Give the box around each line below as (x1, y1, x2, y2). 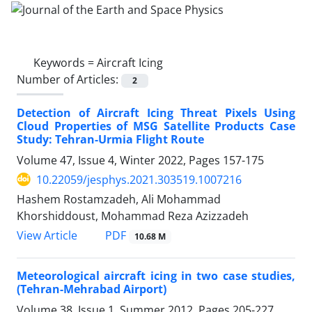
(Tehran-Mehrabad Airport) (17, 281, 166, 297)
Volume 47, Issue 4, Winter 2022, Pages (17, 152, 223, 168)
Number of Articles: (17, 71, 121, 87)
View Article (17, 228, 77, 243)
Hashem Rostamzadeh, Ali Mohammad (17, 191, 221, 207)
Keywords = (33, 54, 97, 70)
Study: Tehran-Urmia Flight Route (17, 131, 204, 147)
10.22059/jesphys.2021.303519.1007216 (36, 171, 242, 187)
